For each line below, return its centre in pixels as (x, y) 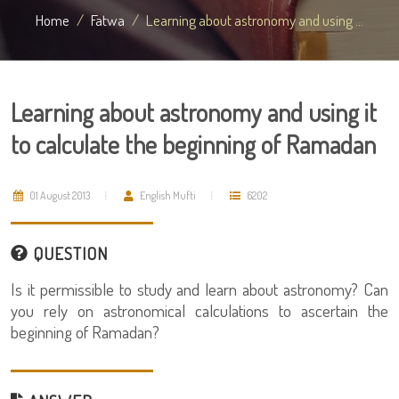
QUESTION (68, 253)
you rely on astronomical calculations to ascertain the (199, 310)
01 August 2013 (59, 195)
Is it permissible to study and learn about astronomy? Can (199, 289)
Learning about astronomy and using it (194, 112)
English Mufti (167, 195)
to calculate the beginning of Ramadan (193, 144)
